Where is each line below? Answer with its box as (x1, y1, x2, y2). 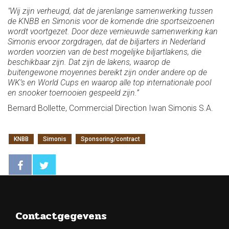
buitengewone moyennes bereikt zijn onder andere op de (8, 67, 207, 77)
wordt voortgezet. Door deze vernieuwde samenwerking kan (8, 26, 218, 36)
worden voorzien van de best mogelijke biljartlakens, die (8, 47, 201, 57)
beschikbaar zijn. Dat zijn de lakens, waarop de (8, 57, 170, 67)
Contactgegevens (15, 208, 107, 224)
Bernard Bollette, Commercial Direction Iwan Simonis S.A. (8, 103, 213, 113)
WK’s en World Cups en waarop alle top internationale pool (8, 77, 211, 87)
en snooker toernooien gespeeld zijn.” (8, 87, 139, 98)
